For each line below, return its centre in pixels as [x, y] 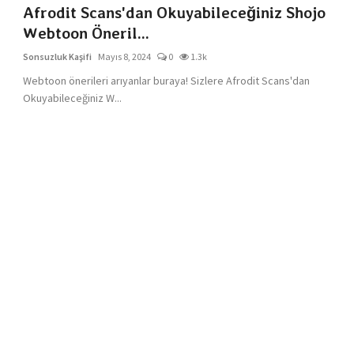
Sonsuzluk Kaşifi [58, 56]
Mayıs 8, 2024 [125, 56]
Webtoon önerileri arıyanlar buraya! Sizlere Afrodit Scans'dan [167, 80]
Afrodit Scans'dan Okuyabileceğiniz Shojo [175, 12]
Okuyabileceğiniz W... [73, 98]
